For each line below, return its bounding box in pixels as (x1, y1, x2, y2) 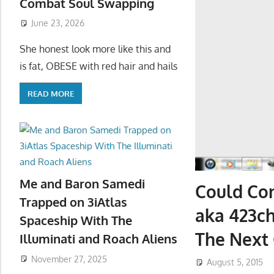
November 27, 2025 (31, 253, 107, 264)
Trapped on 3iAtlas (20, 193, 127, 210)
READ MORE (28, 88, 74, 98)
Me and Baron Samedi (20, 175, 145, 191)
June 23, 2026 (31, 18, 84, 29)
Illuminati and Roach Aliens (20, 230, 177, 246)
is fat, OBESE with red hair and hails (20, 60, 177, 73)
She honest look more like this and (20, 43, 171, 56)
